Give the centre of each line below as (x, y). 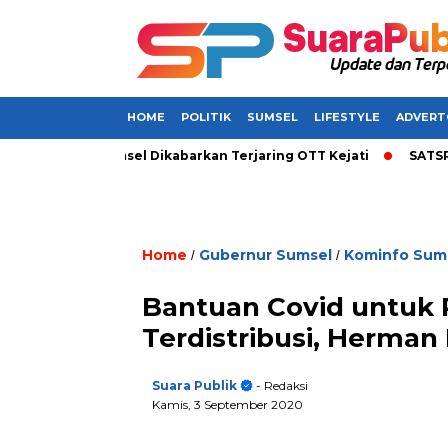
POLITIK (206, 117)
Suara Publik (194, 385)
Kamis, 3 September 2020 (227, 404)
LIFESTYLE (347, 117)
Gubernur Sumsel (265, 255)
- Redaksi (280, 385)
